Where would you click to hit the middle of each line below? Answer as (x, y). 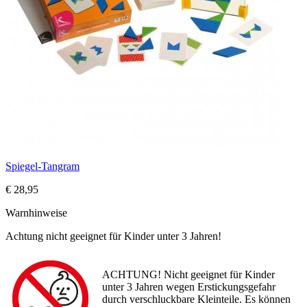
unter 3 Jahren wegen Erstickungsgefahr (189, 287)
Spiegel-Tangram (42, 167)
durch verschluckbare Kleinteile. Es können (196, 299)
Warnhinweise (36, 213)
